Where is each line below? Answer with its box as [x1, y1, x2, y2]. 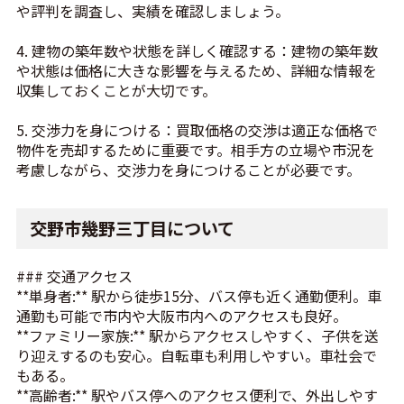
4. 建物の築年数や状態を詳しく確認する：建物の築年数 [15, 40, 378, 62]
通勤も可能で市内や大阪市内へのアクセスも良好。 [15, 305, 347, 327]
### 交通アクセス [15, 265, 133, 288]
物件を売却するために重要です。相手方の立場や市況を [15, 139, 375, 161]
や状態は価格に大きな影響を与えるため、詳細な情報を [15, 60, 377, 82]
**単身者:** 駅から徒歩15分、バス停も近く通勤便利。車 [15, 285, 381, 308]
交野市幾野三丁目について [29, 216, 234, 242]
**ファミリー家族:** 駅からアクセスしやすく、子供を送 [15, 325, 379, 347]
